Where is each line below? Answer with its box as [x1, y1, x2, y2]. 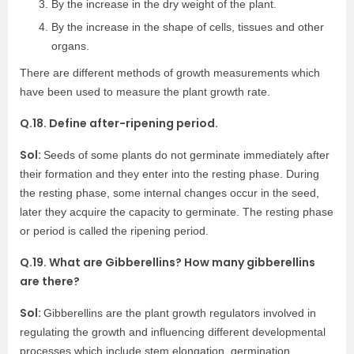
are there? [20, 273, 80, 289]
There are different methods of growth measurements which [20, 66, 320, 79]
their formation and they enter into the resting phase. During [20, 168, 319, 180]
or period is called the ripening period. [20, 224, 209, 237]
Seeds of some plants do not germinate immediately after [43, 149, 330, 161]
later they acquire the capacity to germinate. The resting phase [20, 205, 333, 218]
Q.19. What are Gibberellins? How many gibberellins [20, 254, 315, 270]
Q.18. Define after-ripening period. [20, 115, 218, 131]
